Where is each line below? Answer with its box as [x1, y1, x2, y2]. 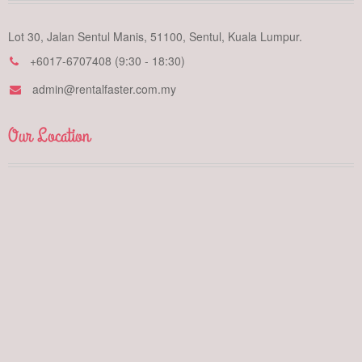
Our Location [8, 121, 90, 149]
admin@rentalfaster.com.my [32, 80, 176, 97]
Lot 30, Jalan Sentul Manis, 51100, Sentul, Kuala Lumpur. [8, 27, 302, 44]
